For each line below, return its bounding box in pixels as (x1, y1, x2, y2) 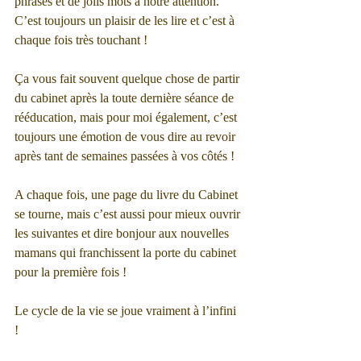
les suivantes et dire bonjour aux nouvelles (15, 226, 232, 240)
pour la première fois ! (15, 265, 130, 279)
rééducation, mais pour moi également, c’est (15, 110, 240, 124)
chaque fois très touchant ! (15, 33, 147, 47)
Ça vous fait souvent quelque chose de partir (15, 72, 243, 85)
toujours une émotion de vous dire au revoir (15, 130, 239, 143)
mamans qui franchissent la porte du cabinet (15, 246, 239, 259)
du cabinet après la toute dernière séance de (15, 91, 237, 105)
